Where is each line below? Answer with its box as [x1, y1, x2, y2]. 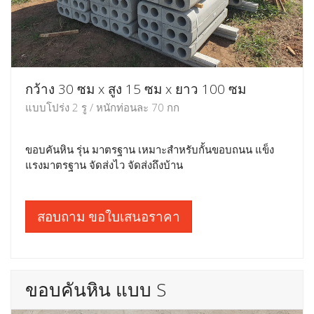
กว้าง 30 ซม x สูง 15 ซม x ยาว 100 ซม [25, 80, 246, 97]
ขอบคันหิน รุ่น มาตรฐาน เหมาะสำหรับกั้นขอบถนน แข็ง [25, 142, 274, 156]
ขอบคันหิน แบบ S [25, 277, 166, 302]
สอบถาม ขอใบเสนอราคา [37, 207, 180, 225]
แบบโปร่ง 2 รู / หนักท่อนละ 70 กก [25, 100, 179, 114]
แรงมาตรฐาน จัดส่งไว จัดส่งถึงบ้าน [25, 158, 183, 172]
